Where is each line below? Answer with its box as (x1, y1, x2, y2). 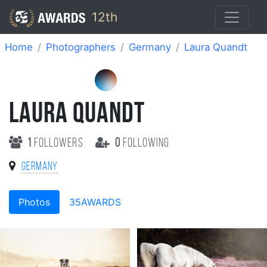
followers (32, 136, 86, 150)
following (120, 136, 170, 150)
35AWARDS (69, 195, 121, 208)
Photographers (46, 41, 116, 53)
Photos (18, 195, 50, 208)
